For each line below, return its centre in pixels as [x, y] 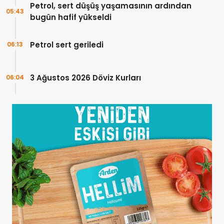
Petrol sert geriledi [67, 44]
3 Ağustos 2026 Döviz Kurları [85, 77]
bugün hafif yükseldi [71, 17]
